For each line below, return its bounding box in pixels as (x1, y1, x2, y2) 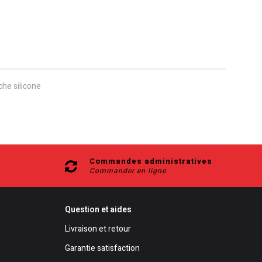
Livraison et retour (65, 223, 131, 236)
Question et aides (65, 204, 132, 216)
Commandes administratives (89, 156, 212, 167)
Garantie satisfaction (65, 242, 140, 255)
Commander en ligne (89, 166, 166, 177)
